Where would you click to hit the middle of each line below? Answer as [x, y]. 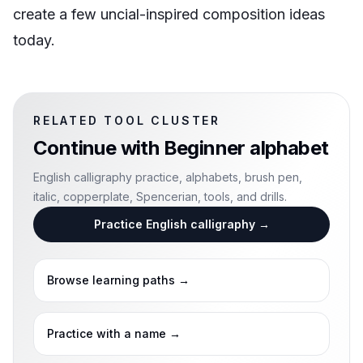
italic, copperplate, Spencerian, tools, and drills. [160, 196]
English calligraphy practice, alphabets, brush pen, [168, 177]
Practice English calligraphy [174, 224]
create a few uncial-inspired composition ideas [169, 14]
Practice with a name [107, 333]
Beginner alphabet [246, 148]
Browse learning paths [111, 280]
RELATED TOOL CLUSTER [127, 120]
